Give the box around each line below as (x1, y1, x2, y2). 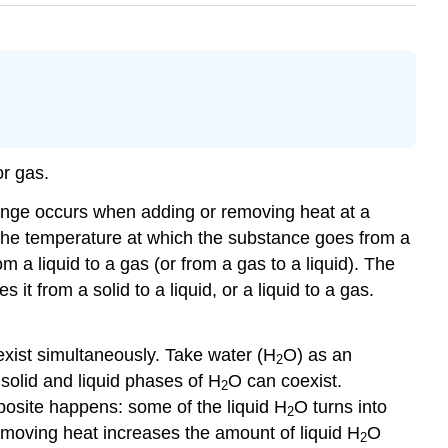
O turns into (294, 396, 387, 417)
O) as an (283, 344, 352, 365)
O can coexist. (228, 370, 342, 391)
